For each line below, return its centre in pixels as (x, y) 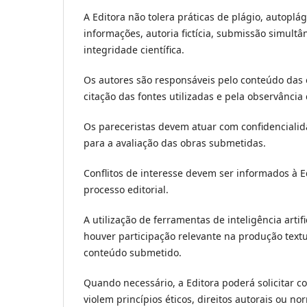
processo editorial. (126, 189)
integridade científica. (134, 49)
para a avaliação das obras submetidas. (175, 143)
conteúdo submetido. (133, 252)
